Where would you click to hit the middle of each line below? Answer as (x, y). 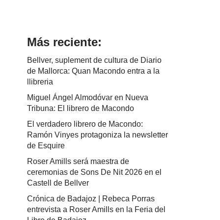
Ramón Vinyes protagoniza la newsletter (97, 135)
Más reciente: (64, 42)
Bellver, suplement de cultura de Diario (94, 60)
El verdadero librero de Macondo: (85, 124)
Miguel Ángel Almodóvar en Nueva (88, 97)
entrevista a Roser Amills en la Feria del (96, 209)
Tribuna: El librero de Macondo (81, 108)
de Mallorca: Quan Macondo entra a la (93, 71)
